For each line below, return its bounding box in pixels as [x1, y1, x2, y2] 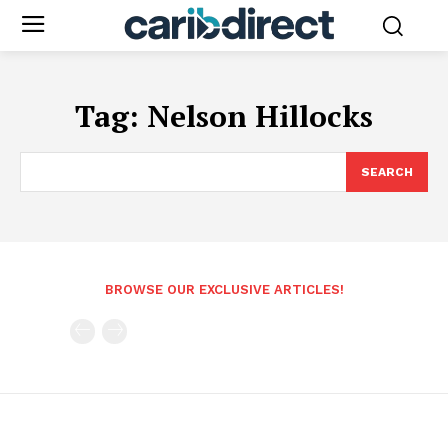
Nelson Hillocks [147, 95, 373, 136]
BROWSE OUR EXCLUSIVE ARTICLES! [104, 281, 344, 297]
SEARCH [361, 164, 413, 179]
